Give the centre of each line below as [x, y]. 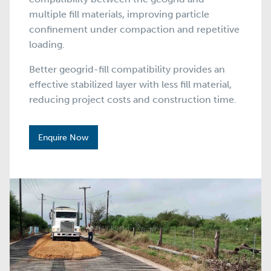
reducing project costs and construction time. [133, 99]
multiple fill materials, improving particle [119, 14]
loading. [47, 44]
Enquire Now [64, 138]
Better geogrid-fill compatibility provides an [127, 69]
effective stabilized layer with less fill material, [130, 84]
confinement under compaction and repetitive [134, 29]
